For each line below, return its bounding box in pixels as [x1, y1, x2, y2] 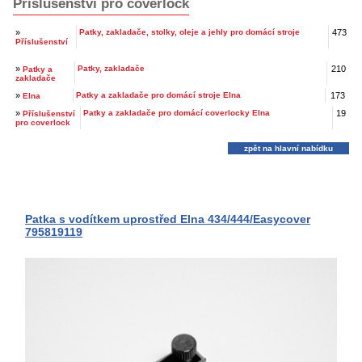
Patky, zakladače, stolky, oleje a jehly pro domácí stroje [79, 27, 300, 37]
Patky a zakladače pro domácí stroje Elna [76, 90, 241, 100]
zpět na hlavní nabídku [244, 144, 333, 154]
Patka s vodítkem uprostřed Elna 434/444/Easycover [25, 213, 310, 226]
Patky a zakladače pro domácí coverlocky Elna [83, 108, 270, 118]
